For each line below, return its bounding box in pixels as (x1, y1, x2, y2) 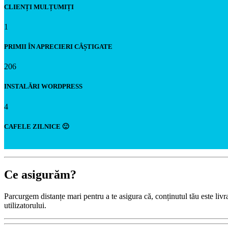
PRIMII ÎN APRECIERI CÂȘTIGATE (4, 43, 112, 51)
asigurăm (21, 167, 70, 181)
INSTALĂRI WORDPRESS (4, 82, 82, 91)
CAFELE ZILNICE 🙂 (4, 122, 69, 130)
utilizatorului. (4, 201, 46, 210)
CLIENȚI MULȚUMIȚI (4, 3, 74, 11)
